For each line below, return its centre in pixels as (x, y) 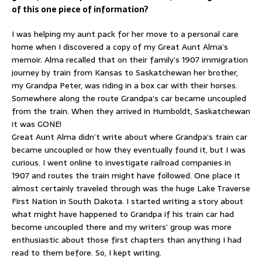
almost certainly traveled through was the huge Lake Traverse (131, 188)
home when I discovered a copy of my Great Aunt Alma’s (120, 46)
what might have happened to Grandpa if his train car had (123, 214)
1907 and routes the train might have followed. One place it (126, 175)
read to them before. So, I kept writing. (87, 252)
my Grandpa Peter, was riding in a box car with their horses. (125, 85)
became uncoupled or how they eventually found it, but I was (129, 149)
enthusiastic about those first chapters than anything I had (127, 239)
